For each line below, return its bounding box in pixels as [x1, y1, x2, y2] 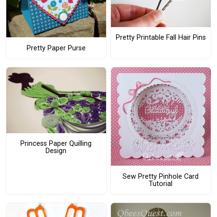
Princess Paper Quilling [20, 139, 92, 148]
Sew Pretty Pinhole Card [123, 172, 199, 181]
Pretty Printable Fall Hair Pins [115, 33, 206, 42]
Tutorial [149, 179, 173, 188]
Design [46, 147, 67, 155]
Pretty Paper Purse [26, 44, 86, 52]
